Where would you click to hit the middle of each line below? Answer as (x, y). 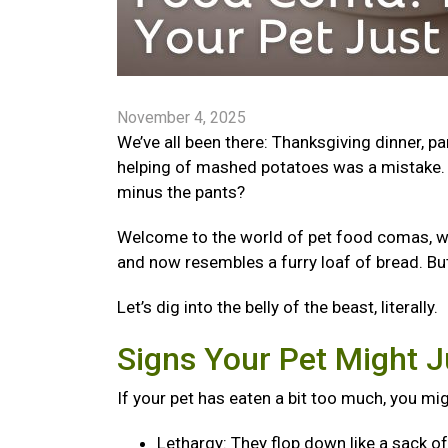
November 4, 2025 (181, 117)
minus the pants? (183, 192)
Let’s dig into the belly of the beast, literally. (279, 307)
